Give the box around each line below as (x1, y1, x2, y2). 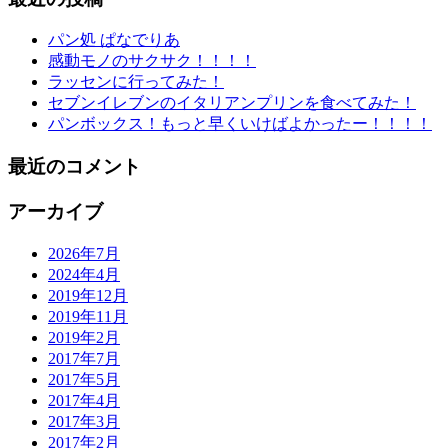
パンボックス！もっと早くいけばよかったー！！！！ (48, 115, 432, 133)
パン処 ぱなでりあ (48, 31, 180, 49)
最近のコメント (8, 156, 141, 178)
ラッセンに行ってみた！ (48, 73, 224, 91)
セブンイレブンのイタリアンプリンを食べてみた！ (48, 94, 416, 112)
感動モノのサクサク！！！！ (48, 52, 256, 70)
